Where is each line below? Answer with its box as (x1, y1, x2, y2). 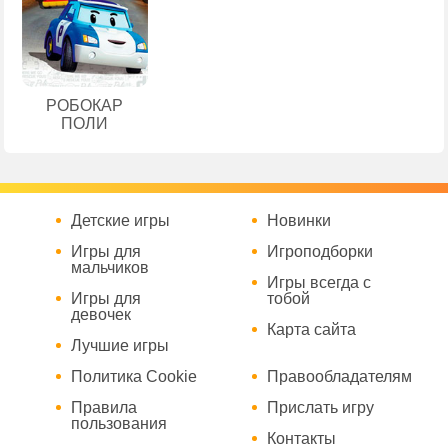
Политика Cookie (70, 367, 197, 385)
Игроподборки (267, 242, 374, 260)
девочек (70, 305, 131, 323)
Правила (70, 398, 137, 416)
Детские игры (70, 211, 170, 229)
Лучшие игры (70, 336, 169, 354)
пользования (70, 414, 167, 432)
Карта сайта (267, 320, 357, 338)
